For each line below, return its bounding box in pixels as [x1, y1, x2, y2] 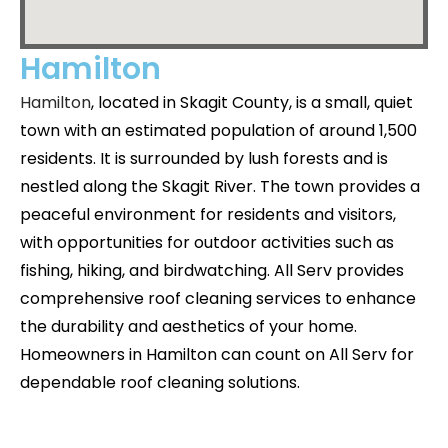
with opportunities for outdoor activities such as [20, 230, 394, 254]
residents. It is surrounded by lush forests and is [20, 146, 388, 170]
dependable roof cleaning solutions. [20, 370, 300, 394]
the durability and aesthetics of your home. [20, 314, 357, 338]
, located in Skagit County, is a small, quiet [91, 90, 413, 114]
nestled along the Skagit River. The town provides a [20, 174, 420, 198]
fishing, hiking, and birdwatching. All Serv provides [20, 258, 404, 282]
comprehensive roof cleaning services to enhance [20, 286, 416, 310]
